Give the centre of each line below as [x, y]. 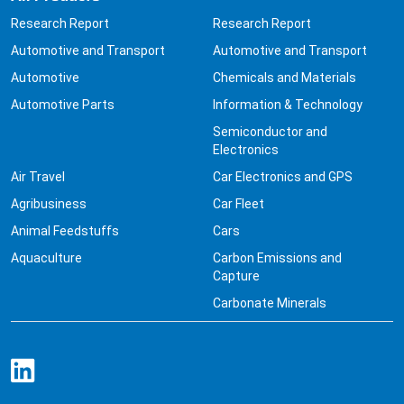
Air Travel [38, 177]
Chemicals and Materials [285, 78]
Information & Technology [288, 105]
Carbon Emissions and [277, 258]
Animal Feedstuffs [65, 231]
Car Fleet [239, 204]
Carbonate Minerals [270, 303]
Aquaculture [46, 258]
